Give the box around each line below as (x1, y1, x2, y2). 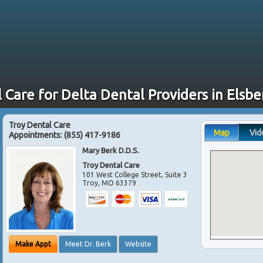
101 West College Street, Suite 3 (82, 170, 188, 178)
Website (125, 240, 151, 248)
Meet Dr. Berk (65, 240, 111, 248)
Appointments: (9, 130, 64, 140)
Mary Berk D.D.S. (82, 146, 140, 154)
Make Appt (15, 240, 51, 248)
